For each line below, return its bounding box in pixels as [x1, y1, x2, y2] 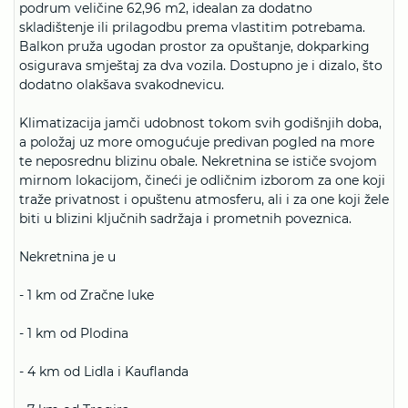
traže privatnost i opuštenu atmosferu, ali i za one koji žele [19, 191, 389, 209]
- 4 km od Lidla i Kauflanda [19, 363, 189, 381]
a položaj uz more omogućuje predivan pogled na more [19, 134, 374, 151]
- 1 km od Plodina [19, 325, 128, 342]
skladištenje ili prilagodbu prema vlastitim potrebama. [19, 19, 365, 36]
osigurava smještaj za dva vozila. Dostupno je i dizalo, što [19, 57, 382, 75]
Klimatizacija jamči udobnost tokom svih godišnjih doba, [19, 115, 382, 132]
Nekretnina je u [19, 249, 116, 266]
